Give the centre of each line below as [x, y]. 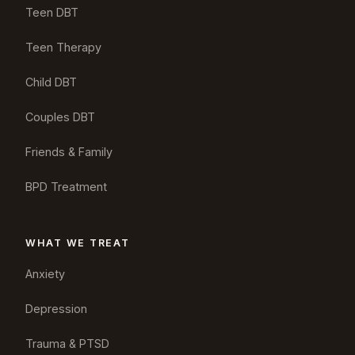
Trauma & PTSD [67, 344]
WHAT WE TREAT [78, 243]
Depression [56, 309]
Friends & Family [69, 152]
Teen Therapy [63, 48]
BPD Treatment [66, 187]
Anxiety [45, 274]
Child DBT [51, 82]
